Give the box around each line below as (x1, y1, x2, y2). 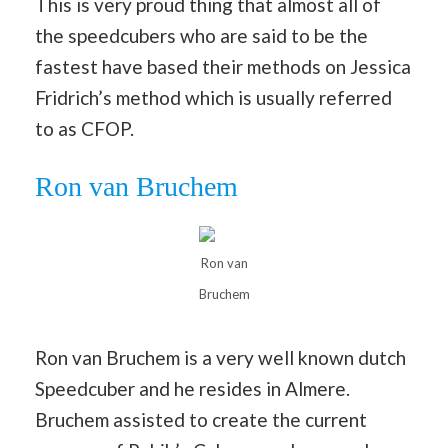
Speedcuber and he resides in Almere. (35, 377, 350, 401)
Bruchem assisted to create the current (35, 408, 367, 432)
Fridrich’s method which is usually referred (35, 86, 392, 110)
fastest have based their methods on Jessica (35, 55, 411, 79)
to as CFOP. (35, 117, 134, 141)
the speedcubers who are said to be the (35, 24, 368, 48)
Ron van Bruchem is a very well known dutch (35, 346, 406, 370)
